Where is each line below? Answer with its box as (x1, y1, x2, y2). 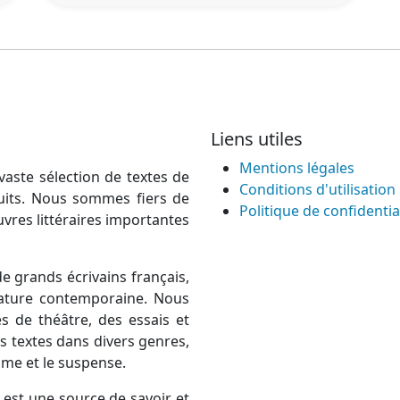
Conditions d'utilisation (239, 179, 396, 199)
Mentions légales (239, 157, 354, 178)
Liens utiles (211, 126, 303, 151)
